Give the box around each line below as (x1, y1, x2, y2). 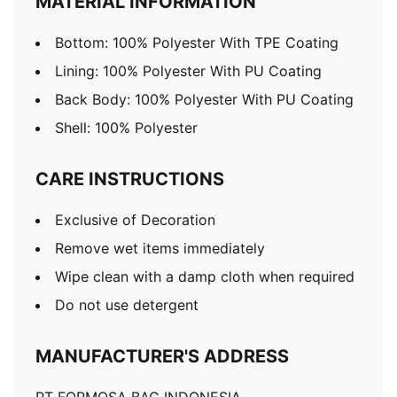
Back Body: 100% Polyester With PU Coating (55, 90, 354, 108)
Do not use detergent (55, 296, 198, 314)
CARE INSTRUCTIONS (35, 168, 224, 190)
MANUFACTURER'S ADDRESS (35, 346, 289, 367)
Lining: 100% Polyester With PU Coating (55, 62, 322, 80)
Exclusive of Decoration (55, 211, 215, 229)
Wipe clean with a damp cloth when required (55, 268, 354, 285)
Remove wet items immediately (55, 239, 265, 257)
